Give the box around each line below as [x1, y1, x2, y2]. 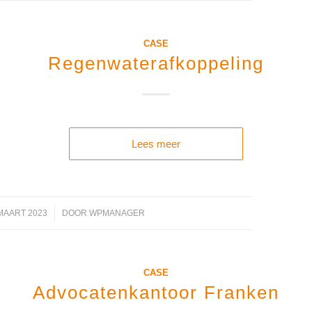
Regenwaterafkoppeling [48, 53, 264, 74]
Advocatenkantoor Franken [33, 282, 279, 303]
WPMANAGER [89, 208, 146, 218]
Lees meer [132, 138, 180, 150]
